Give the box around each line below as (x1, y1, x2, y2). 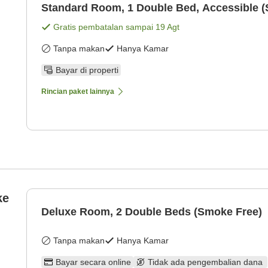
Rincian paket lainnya (41, 87, 114, 96)
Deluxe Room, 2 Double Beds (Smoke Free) (41, 206, 262, 218)
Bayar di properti (56, 65, 118, 75)
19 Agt (156, 22, 179, 32)
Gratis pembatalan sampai (53, 22, 156, 32)
